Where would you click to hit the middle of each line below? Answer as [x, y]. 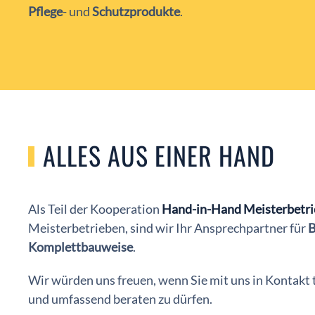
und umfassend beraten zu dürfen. [120, 298]
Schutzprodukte [136, 11]
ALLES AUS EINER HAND [159, 155]
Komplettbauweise [81, 246]
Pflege [45, 11]
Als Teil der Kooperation [95, 208]
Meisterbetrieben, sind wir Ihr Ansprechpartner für [168, 227]
